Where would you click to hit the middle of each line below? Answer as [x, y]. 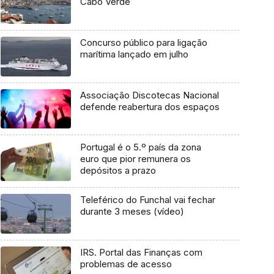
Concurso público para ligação [143, 43]
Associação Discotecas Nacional [149, 95]
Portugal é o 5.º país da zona [140, 147]
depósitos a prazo [118, 171]
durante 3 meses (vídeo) [132, 212]
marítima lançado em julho [134, 54]
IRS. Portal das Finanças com [141, 252]
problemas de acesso [126, 264]
